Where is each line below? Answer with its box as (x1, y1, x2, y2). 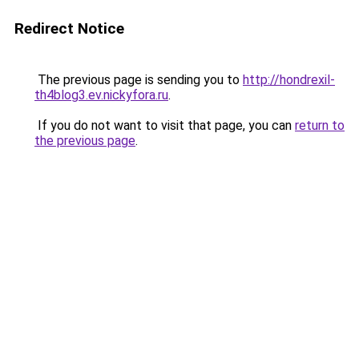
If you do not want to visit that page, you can (34, 118, 295, 133)
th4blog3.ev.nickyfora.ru (34, 87, 168, 103)
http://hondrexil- (243, 72, 335, 87)
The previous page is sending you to (34, 72, 243, 87)
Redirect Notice (14, 19, 124, 38)
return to (295, 118, 345, 133)
